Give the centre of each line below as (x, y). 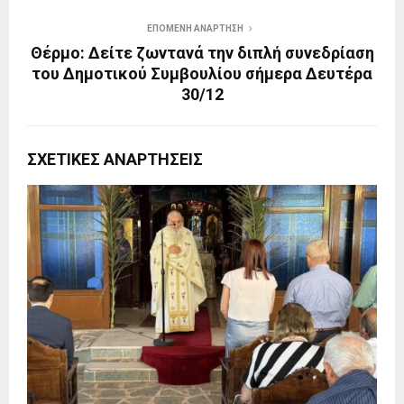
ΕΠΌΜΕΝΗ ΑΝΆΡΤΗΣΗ (195, 29)
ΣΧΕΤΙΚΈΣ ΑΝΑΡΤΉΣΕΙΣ (115, 160)
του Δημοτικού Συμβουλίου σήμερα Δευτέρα (202, 74)
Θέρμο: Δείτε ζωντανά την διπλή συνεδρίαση (202, 53)
